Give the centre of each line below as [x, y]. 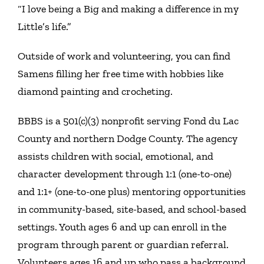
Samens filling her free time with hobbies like [120, 73]
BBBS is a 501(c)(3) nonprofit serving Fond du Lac [128, 121]
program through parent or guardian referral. [123, 244]
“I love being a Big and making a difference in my [128, 9]
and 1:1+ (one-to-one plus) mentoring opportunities [131, 191]
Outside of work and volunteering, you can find [124, 56]
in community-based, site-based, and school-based [132, 209]
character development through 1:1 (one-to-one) [124, 174]
